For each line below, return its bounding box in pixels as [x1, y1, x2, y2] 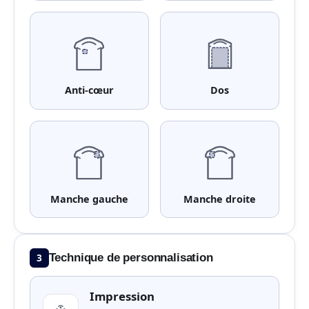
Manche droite [183, 192, 257, 206]
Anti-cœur [64, 83, 114, 97]
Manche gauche [50, 192, 128, 206]
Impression [89, 288, 154, 304]
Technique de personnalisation [48, 251, 213, 265]
